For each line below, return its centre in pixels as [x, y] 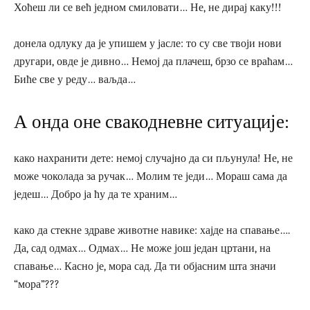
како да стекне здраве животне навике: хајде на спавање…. [152, 230]
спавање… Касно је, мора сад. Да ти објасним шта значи [145, 266]
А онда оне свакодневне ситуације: [152, 122]
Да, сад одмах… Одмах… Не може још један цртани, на [142, 248]
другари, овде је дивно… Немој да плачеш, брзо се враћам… [153, 61]
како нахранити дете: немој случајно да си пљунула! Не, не [153, 158]
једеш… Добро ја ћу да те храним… [95, 194]
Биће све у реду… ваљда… [75, 79]
